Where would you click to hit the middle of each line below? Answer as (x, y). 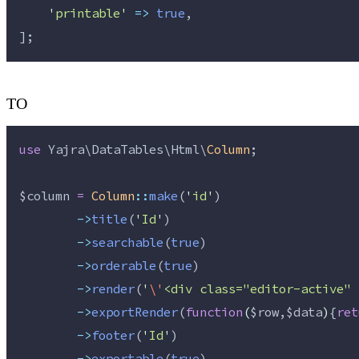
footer (113, 336)
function (214, 313)
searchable (127, 243)
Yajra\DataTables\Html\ (124, 150)
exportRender (135, 313)
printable (88, 14)
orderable (124, 266)
